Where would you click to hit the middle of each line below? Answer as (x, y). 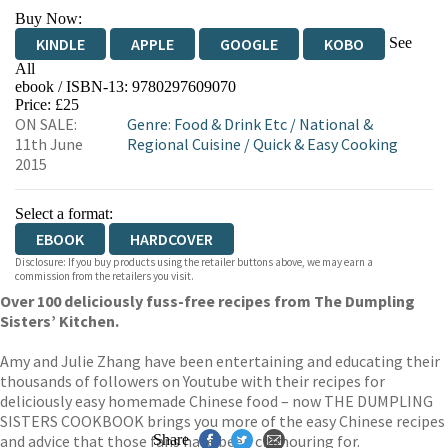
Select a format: (64, 213)
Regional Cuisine (184, 144)
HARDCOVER (171, 239)
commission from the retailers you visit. (104, 276)
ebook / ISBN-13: (73, 86)
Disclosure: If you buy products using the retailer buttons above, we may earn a (194, 262)
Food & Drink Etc (231, 124)
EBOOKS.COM (81, 94)
